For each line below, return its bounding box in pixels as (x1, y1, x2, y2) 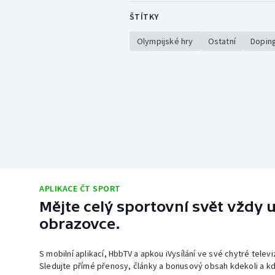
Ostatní (207, 36, 236, 47)
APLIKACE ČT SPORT (39, 183, 121, 195)
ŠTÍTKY (129, 11, 159, 23)
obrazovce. (39, 215, 120, 233)
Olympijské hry (136, 36, 193, 47)
